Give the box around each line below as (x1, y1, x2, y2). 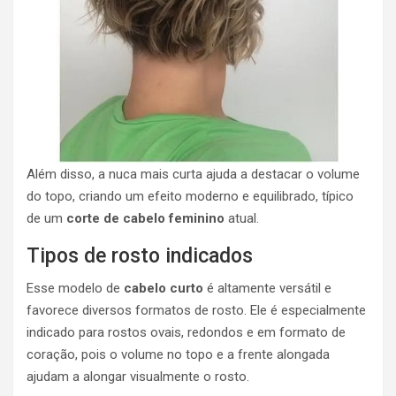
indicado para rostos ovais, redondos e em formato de (27, 324, 346, 340)
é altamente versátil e (203, 279, 331, 296)
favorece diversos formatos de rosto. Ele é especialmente (27, 301, 366, 318)
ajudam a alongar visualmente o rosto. (27, 368, 249, 385)
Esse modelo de (27, 279, 124, 296)
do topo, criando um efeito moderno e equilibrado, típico (27, 187, 354, 204)
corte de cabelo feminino (66, 209, 225, 226)
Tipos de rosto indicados (27, 243, 253, 268)
